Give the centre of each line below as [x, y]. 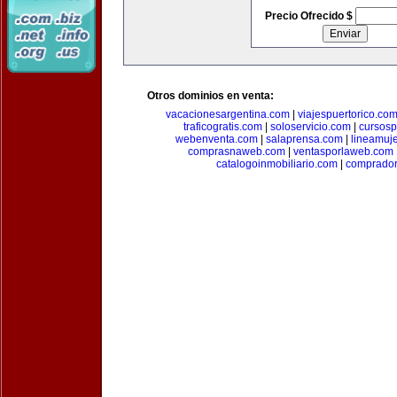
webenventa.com [217, 139]
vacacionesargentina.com [228, 114]
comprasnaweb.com [237, 152]
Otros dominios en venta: [210, 96]
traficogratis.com [222, 127]
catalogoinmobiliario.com [276, 164]
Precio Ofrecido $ [310, 16]
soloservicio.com [310, 127]
